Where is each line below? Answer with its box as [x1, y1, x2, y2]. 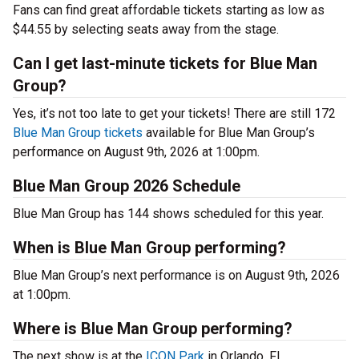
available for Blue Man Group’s [143, 125, 315, 141]
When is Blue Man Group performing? [13, 238, 286, 258]
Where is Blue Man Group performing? [13, 319, 292, 339]
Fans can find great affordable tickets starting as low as [13, 2, 325, 18]
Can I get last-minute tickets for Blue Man [13, 54, 317, 74]
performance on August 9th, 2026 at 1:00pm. [13, 144, 260, 160]
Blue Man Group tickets [13, 125, 143, 141]
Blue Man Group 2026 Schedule [13, 176, 240, 196]
